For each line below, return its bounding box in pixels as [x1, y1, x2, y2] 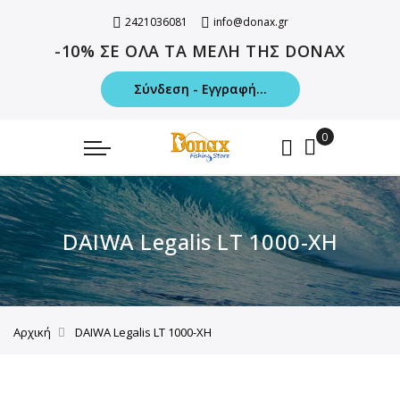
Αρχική [13, 324, 51, 340]
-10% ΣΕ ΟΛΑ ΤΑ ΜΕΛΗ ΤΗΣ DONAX [54, 40, 346, 62]
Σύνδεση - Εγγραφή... [133, 80, 267, 97]
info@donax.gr [212, 14, 288, 29]
